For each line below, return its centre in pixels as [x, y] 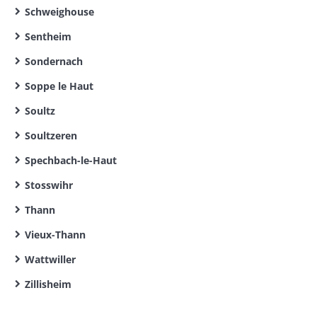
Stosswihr [49, 185]
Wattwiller [50, 259]
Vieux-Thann [55, 235]
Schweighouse [59, 12]
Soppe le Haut [59, 86]
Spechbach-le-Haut [71, 160]
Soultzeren [51, 136]
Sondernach [54, 61]
